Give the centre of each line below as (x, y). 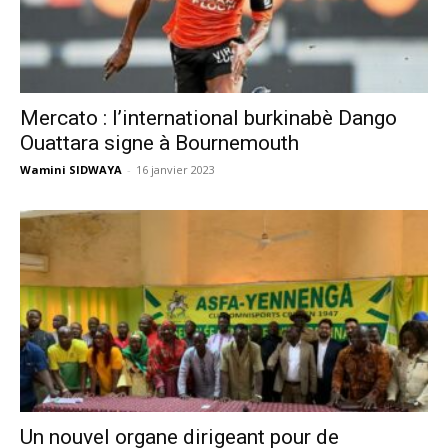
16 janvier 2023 (175, 170)
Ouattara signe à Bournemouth (159, 143)
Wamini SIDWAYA (71, 170)
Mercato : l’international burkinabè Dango (208, 118)
